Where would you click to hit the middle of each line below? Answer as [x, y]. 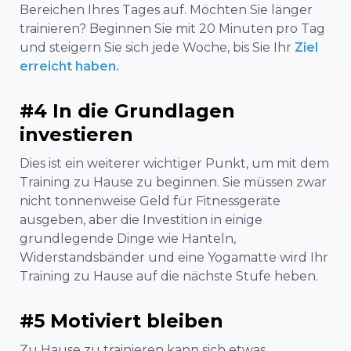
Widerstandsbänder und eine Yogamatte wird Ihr [174, 257]
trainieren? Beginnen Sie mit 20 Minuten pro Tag [172, 28]
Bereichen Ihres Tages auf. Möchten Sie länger [166, 9]
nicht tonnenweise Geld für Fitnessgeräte [150, 201]
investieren [76, 134]
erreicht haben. [69, 66]
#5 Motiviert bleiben [121, 320]
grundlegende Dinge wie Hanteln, [128, 238]
